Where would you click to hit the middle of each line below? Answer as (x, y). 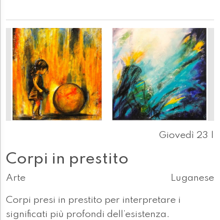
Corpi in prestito (67, 159)
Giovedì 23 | (186, 136)
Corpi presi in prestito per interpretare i (93, 201)
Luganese (192, 179)
